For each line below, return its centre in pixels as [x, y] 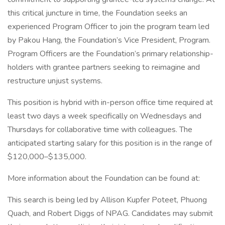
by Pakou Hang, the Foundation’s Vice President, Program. [109, 40]
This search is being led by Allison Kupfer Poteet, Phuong [107, 200]
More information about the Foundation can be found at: [104, 178]
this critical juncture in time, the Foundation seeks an [97, 13]
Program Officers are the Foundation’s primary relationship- [110, 54]
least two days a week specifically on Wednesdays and [104, 116]
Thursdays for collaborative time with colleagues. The [100, 130]
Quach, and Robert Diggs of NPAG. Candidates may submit [110, 213]
